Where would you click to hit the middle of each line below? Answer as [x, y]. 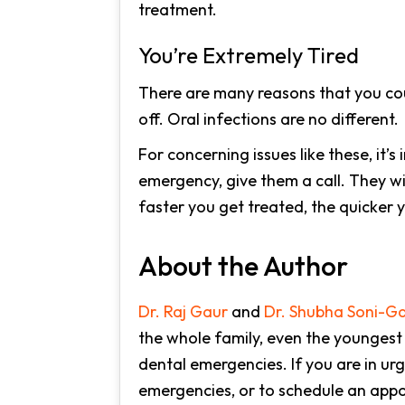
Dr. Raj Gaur [183, 311]
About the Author [243, 266]
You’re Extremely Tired [249, 55]
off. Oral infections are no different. [268, 119]
